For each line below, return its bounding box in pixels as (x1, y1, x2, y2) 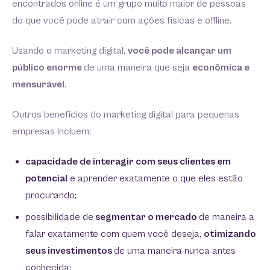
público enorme (12, 62, 84, 74)
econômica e (192, 62, 250, 74)
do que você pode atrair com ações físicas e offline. (12, 15, 231, 27)
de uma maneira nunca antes (114, 245, 236, 257)
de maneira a (199, 212, 254, 223)
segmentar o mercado (93, 212, 199, 223)
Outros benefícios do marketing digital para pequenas (12, 109, 239, 121)
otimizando (204, 228, 256, 240)
